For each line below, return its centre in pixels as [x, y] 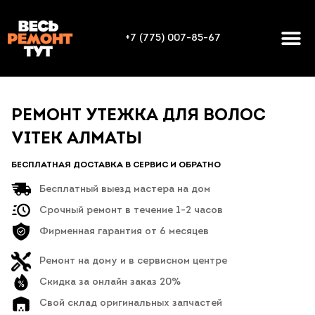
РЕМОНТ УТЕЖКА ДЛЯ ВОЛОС [139, 116]
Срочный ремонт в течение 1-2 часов [131, 210]
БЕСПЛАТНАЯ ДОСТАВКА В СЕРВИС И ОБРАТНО [116, 166]
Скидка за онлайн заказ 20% [110, 283]
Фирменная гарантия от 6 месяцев [124, 231]
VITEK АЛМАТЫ [77, 140]
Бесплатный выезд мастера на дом [125, 189]
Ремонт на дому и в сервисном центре [133, 262]
